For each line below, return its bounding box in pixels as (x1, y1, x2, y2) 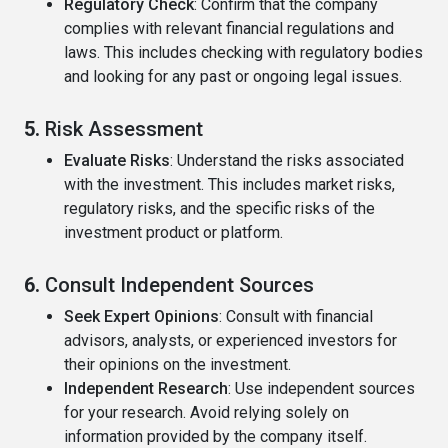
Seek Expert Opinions (64, 307, 219, 327)
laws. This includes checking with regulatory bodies (64, 43, 423, 63)
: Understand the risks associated (170, 151, 404, 171)
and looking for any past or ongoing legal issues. (64, 67, 402, 87)
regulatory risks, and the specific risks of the (64, 199, 375, 219)
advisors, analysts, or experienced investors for (64, 331, 397, 351)
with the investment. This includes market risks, (64, 175, 395, 195)
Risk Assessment (45, 117, 203, 142)
